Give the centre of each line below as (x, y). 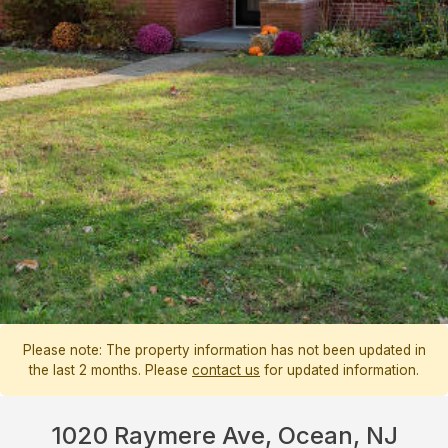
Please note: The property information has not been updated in (224, 350)
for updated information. (339, 370)
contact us (226, 370)
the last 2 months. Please (110, 370)
